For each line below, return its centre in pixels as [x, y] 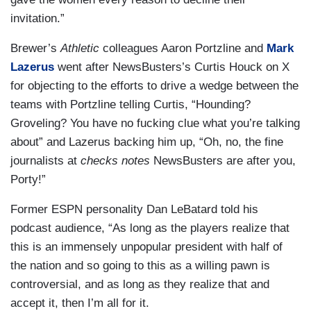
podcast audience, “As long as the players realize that [150, 228]
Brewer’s [35, 49]
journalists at [45, 161]
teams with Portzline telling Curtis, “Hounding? [131, 105]
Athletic [82, 49]
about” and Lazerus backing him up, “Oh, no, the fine [147, 142]
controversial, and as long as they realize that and [140, 285]
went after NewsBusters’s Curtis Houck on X [172, 67]
